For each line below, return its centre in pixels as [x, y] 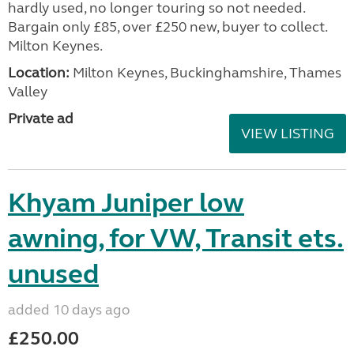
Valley [28, 92]
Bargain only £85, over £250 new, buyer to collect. [168, 27]
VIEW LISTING [288, 134]
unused [53, 274]
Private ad [41, 119]
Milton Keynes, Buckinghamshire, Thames [205, 73]
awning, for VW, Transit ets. [176, 239]
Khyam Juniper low [126, 203]
